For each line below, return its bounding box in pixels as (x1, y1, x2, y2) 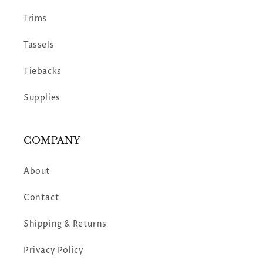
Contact (23, 192, 60, 204)
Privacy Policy (23, 245, 84, 257)
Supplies (23, 92, 60, 104)
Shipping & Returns (23, 218, 107, 230)
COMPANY (23, 134, 81, 147)
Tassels (23, 39, 55, 51)
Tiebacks (23, 66, 62, 77)
